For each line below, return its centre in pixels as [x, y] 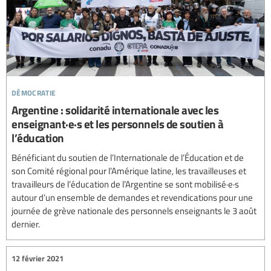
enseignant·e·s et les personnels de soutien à [118, 123]
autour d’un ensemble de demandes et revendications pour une [132, 197]
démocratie [34, 91]
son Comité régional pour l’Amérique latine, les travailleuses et [129, 170]
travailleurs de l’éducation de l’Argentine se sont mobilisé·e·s [125, 184]
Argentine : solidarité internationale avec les [115, 109]
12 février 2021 [38, 259]
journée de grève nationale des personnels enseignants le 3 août [134, 210]
